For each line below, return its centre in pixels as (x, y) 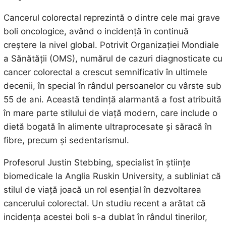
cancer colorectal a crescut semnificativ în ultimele (105, 72)
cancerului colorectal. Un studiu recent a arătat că (104, 204)
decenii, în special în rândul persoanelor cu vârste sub (112, 86)
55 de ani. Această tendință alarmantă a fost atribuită (112, 100)
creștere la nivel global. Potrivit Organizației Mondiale (111, 45)
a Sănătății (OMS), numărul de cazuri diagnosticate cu (113, 59)
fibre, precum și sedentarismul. (66, 140)
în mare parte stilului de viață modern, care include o (110, 113)
